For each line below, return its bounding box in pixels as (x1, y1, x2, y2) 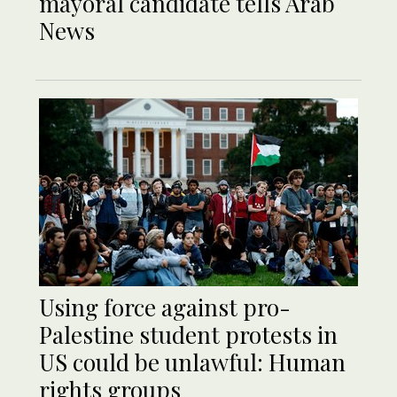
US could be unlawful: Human (39, 346, 346, 378)
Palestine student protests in (39, 318, 338, 350)
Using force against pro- (39, 291, 291, 323)
